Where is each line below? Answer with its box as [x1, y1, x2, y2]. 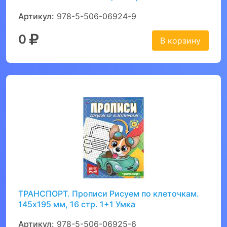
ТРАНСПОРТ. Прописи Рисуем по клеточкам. [18, 188, 199, 199]
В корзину [160, 35, 201, 46]
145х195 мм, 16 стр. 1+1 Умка [18, 199, 135, 209]
